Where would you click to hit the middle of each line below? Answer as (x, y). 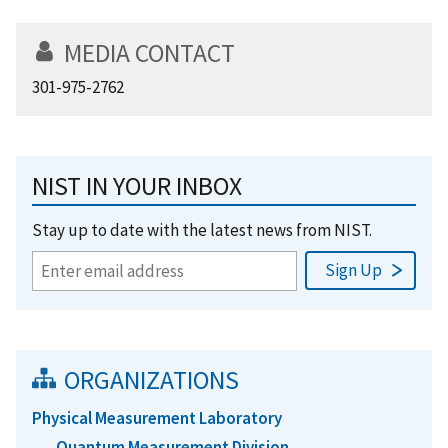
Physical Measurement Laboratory (157, 417)
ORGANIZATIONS (151, 379)
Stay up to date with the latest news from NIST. (202, 229)
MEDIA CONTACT (149, 52)
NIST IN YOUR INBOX (137, 185)
